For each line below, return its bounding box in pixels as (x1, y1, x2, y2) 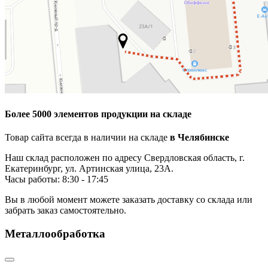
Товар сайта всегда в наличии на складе (5, 132, 170, 142)
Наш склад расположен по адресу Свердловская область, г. (5, 152, 245, 163)
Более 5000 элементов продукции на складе (5, 108, 191, 119)
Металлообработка (5, 227, 105, 240)
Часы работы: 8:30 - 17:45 (5, 173, 108, 184)
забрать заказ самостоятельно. (5, 205, 126, 215)
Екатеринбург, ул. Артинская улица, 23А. (5, 163, 173, 173)
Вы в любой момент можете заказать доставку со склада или (5, 194, 252, 205)
